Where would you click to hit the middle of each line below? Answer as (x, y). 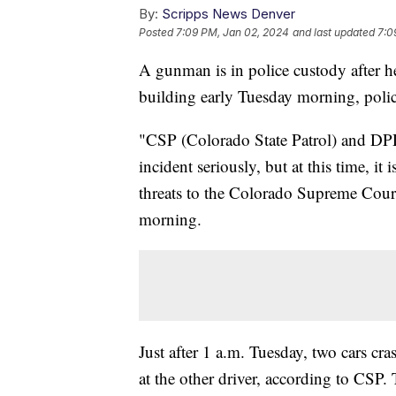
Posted (157, 33)
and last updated (334, 33)
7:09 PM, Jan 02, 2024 (232, 33)
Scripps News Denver (228, 14)
